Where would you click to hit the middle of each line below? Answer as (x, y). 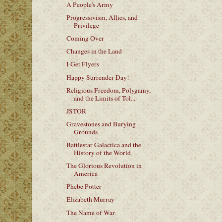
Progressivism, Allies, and (102, 17)
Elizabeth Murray (90, 199)
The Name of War (90, 212)
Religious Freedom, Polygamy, (108, 90)
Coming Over (85, 38)
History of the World (102, 153)
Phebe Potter (84, 187)
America (85, 174)
